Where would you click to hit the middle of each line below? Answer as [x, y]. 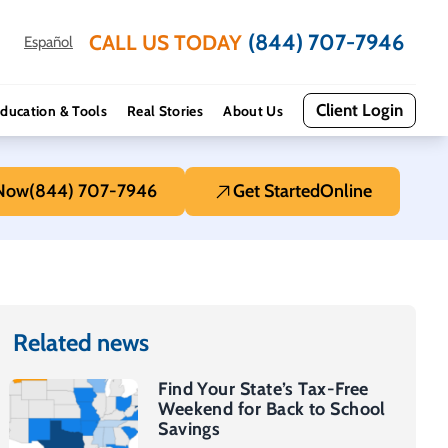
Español [48, 42]
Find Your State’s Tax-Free [263, 389]
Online [346, 191]
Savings [189, 429]
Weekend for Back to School [272, 409]
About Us [253, 111]
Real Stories [165, 111]
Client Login [359, 110]
